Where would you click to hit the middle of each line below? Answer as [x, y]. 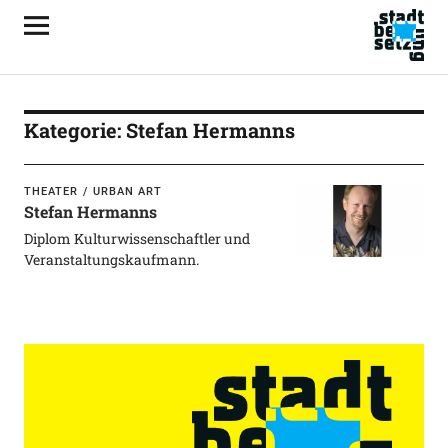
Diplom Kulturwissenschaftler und [136, 238]
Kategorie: [74, 130]
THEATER [50, 191]
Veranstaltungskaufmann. [111, 259]
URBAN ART [128, 191]
